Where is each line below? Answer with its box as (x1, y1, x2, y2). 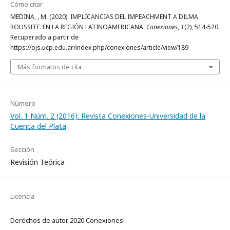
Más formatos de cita (17, 62, 82, 71)
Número (10, 98, 35, 108)
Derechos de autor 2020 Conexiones (10, 215, 123, 225)
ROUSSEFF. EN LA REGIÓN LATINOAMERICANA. (10, 22, 146, 31)
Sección (10, 144, 34, 154)
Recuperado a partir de (10, 32, 79, 42)
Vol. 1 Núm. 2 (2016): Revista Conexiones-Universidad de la (10, 110, 205, 121)
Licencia (10, 191, 34, 201)
